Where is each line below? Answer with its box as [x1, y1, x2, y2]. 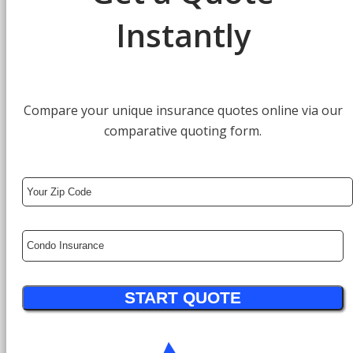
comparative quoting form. [104, 121, 262, 139]
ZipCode [21, 193, 70, 211]
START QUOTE [124, 288, 241, 307]
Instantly [115, 13, 251, 58]
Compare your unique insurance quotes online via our [23, 101, 343, 119]
